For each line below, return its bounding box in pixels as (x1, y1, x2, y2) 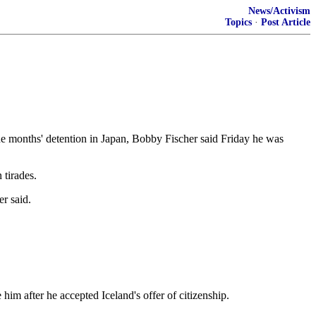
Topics (225, 17, 252, 28)
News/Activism (248, 6, 310, 16)
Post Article (261, 17, 310, 28)
